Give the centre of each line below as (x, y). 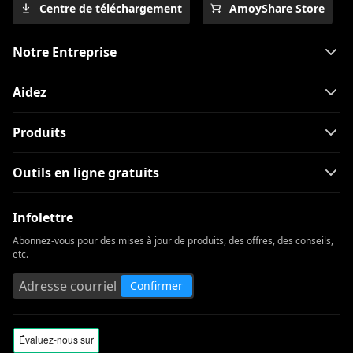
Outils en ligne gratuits (86, 172)
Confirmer (156, 285)
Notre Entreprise (65, 52)
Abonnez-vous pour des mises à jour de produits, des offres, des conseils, (173, 240)
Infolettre (43, 217)
